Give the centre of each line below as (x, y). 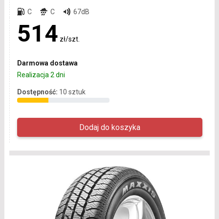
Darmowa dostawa (47, 63)
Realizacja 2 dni (41, 75)
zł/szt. (69, 39)
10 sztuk (72, 92)
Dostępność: (37, 92)
